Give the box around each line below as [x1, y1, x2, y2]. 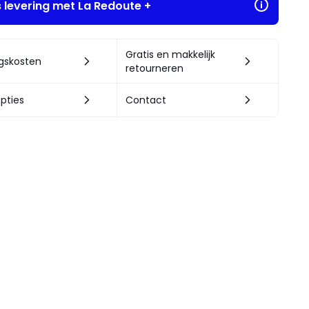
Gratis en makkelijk [125, 47, 215, 61]
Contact [125, 92, 166, 107]
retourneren [125, 61, 183, 75]
